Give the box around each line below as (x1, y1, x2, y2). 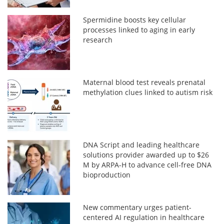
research (83, 34, 113, 44)
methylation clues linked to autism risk (83, 87, 213, 97)
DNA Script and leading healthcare (83, 139, 200, 149)
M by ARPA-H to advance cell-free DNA (83, 159, 212, 169)
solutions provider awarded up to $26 (83, 149, 209, 159)
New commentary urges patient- (83, 202, 192, 212)
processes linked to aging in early (83, 24, 195, 34)
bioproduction (83, 169, 131, 179)
